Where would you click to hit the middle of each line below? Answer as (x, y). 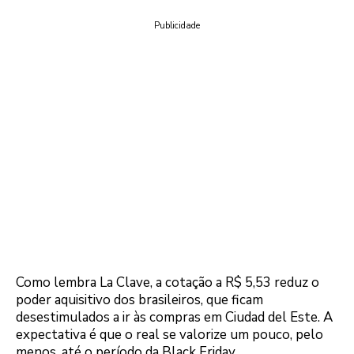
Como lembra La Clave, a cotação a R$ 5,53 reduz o (168, 282)
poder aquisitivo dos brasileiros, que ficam (139, 300)
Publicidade (177, 25)
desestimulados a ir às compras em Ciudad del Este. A (174, 317)
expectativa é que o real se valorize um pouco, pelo (169, 335)
